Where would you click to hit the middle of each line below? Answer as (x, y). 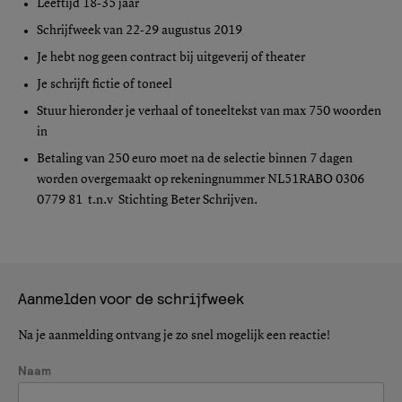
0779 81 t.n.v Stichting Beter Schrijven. (147, 200)
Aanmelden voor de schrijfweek (131, 298)
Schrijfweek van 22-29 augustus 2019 (140, 30)
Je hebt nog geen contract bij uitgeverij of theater (171, 57)
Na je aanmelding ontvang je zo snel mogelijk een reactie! (174, 335)
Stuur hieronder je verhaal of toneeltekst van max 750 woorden (209, 111)
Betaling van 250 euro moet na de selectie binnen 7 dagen (195, 158)
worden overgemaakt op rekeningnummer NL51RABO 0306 (201, 179)
